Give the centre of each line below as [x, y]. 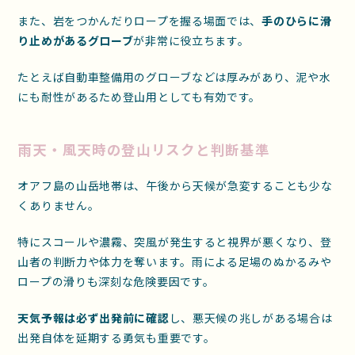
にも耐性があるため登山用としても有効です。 [139, 96]
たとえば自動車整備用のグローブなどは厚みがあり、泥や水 [174, 76]
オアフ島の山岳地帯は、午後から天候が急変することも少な [175, 185]
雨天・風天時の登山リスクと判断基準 [144, 150]
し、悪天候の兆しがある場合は [251, 317]
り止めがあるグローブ [76, 40]
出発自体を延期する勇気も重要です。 [116, 337]
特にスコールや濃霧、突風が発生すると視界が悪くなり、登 [175, 241]
